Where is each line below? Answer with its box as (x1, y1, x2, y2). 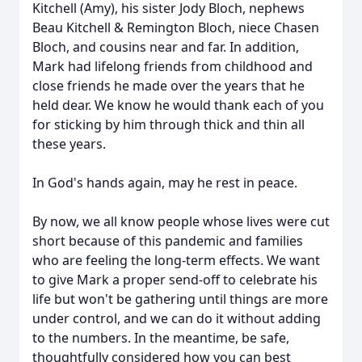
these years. (32, 135, 106, 153)
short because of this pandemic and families (32, 232, 303, 250)
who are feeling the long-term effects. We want (32, 251, 320, 269)
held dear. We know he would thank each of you (32, 96, 324, 114)
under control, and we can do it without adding (32, 309, 321, 327)
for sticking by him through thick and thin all (32, 116, 305, 133)
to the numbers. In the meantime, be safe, (32, 329, 289, 347)
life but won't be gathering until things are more (32, 290, 328, 308)
